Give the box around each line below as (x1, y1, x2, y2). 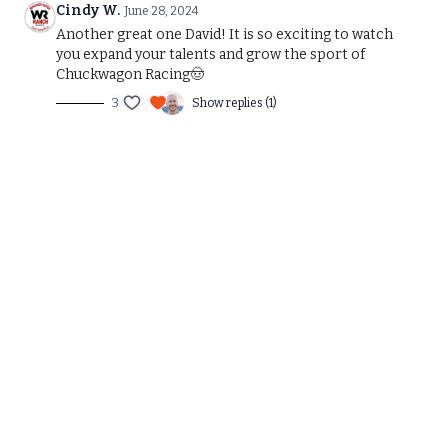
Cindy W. (56, 2, 120, 19)
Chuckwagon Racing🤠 (56, 66, 204, 83)
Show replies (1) (192, 96, 277, 110)
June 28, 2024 (124, 4, 199, 18)
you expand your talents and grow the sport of (56, 46, 365, 63)
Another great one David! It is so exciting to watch (56, 26, 393, 43)
